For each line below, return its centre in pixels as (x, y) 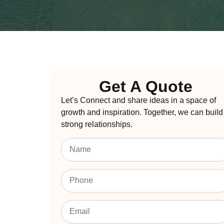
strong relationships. (97, 124)
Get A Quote (146, 87)
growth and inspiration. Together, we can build (142, 112)
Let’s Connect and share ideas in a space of (138, 100)
